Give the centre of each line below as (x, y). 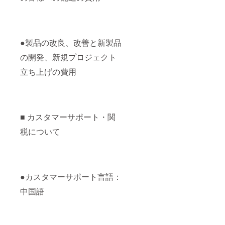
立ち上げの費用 (48, 72)
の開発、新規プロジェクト (68, 57)
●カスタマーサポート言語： (71, 177)
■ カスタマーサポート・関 (68, 117)
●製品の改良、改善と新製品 (71, 43)
